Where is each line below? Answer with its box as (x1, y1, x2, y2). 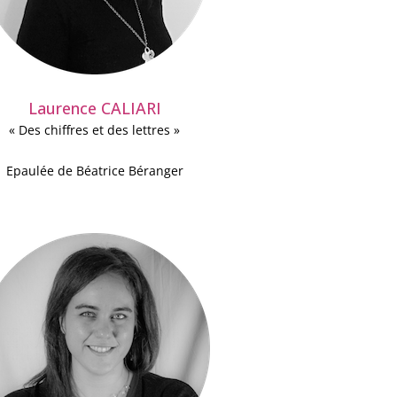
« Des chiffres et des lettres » (9, 121, 181, 139)
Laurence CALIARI (27, 97, 161, 120)
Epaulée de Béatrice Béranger (5, 162, 183, 180)
